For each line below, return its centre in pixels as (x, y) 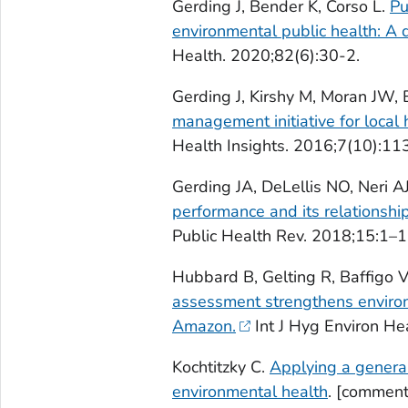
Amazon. (204, 326)
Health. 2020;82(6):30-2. (265, 55)
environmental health (250, 391)
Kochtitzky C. (220, 367)
